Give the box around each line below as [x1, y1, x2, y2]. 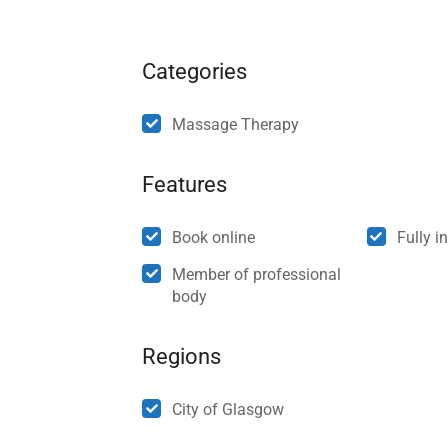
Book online [172, 228, 255, 248]
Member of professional [172, 265, 341, 285]
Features [142, 172, 227, 198]
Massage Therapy [172, 115, 299, 135]
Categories [142, 59, 247, 85]
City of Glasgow [172, 400, 284, 420]
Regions [142, 344, 221, 370]
